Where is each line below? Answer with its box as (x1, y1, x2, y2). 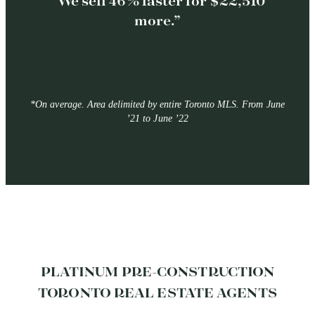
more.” (134, 13, 181, 30)
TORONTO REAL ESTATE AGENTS (38, 286, 277, 302)
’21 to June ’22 (127, 113, 188, 124)
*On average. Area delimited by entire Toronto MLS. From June (30, 99, 285, 110)
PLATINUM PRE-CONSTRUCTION (40, 265, 275, 281)
